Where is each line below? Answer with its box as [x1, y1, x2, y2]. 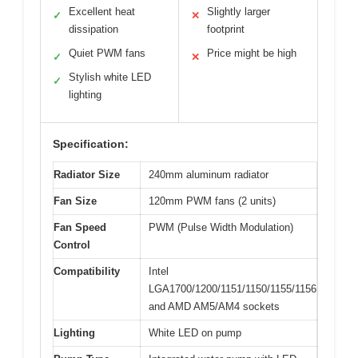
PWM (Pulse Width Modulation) [149, 221, 293, 233]
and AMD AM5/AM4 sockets [149, 300, 280, 312]
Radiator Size [54, 168, 120, 181]
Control [54, 238, 90, 251]
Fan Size [54, 194, 97, 207]
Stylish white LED [69, 70, 151, 83]
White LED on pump [149, 326, 241, 339]
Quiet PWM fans [69, 46, 145, 59]
